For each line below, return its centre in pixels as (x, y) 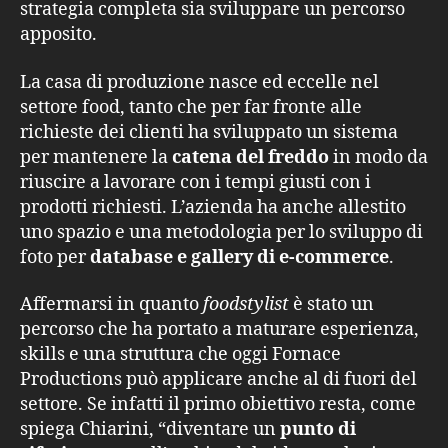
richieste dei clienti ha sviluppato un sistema (209, 132)
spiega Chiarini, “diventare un (150, 429)
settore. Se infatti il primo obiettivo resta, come (218, 404)
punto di (318, 429)
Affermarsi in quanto (111, 304)
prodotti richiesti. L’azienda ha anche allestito (213, 207)
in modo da (378, 157)
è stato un (331, 304)
